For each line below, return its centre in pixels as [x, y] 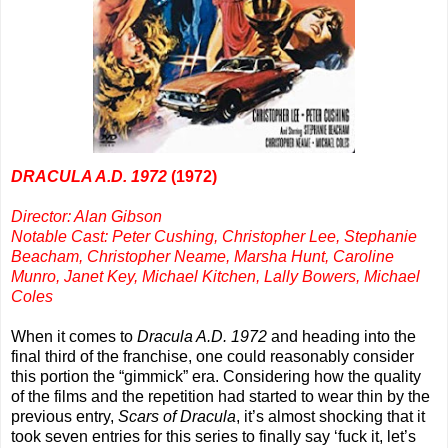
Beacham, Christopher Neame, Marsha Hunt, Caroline [202, 257]
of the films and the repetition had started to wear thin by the [220, 397]
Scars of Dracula [177, 417]
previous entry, [64, 417]
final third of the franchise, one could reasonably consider [212, 357]
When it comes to [74, 337]
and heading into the [341, 337]
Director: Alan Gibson [86, 217]
